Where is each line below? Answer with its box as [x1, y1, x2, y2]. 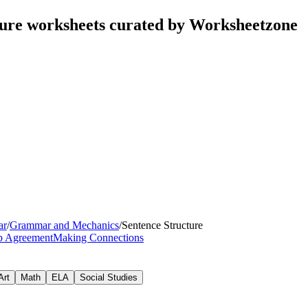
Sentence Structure [122, 219, 203, 231]
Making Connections [53, 231, 144, 243]
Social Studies [80, 272, 137, 283]
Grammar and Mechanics [10, 219, 119, 231]
